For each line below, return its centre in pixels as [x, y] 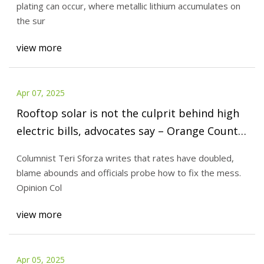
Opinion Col [39, 188]
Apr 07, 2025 [40, 93]
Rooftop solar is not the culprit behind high [128, 113]
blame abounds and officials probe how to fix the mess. [128, 173]
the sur [31, 21]
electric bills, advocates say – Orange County [130, 131]
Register [37, 148]
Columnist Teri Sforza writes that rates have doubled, [125, 158]
